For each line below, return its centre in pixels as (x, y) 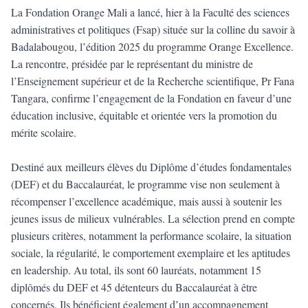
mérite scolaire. (44, 133)
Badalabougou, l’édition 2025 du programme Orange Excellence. (152, 47)
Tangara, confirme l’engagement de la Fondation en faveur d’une (151, 98)
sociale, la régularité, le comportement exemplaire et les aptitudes (151, 253)
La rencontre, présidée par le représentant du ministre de (132, 64)
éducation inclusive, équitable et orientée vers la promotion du (144, 115)
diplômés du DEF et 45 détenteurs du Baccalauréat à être (134, 287)
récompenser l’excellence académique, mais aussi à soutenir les (146, 201)
